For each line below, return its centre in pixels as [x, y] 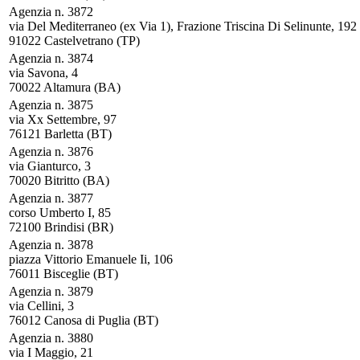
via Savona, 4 [43, 73]
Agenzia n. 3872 [51, 12]
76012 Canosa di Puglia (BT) [84, 320]
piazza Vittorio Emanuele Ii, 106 [91, 259]
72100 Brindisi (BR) [61, 227]
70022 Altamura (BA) [65, 87]
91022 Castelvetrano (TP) [74, 41]
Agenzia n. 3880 [51, 338]
